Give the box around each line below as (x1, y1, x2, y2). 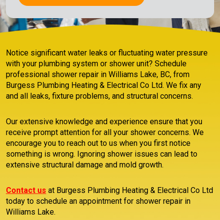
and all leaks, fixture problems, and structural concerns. (6, 91, 193, 101)
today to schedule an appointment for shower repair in (6, 196, 191, 206)
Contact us (6, 186, 46, 195)
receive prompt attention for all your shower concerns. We (6, 128, 204, 137)
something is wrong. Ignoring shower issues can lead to (6, 149, 197, 159)
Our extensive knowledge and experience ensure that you (6, 117, 202, 126)
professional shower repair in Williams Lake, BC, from (6, 70, 190, 79)
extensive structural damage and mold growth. (6, 160, 164, 169)
